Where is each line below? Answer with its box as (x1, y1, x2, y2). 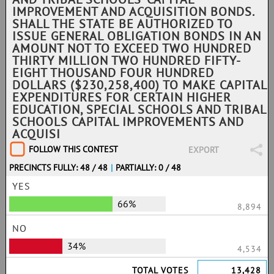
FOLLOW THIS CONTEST (29, 144, 118, 155)
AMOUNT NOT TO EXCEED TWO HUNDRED (12, 40, 251, 56)
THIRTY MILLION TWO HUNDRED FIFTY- (12, 53, 241, 68)
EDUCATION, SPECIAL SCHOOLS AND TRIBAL (12, 102, 266, 117)
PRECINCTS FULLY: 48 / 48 (9, 162, 108, 173)
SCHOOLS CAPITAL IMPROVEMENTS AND (12, 114, 244, 130)
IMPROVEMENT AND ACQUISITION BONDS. (12, 4, 254, 20)
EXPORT (188, 144, 219, 155)
